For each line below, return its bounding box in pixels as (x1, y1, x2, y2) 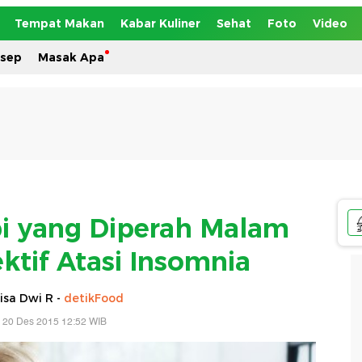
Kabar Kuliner (120, 16, 200, 31)
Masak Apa (38, 50, 104, 65)
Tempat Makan (15, 16, 104, 31)
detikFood (64, 290, 124, 305)
